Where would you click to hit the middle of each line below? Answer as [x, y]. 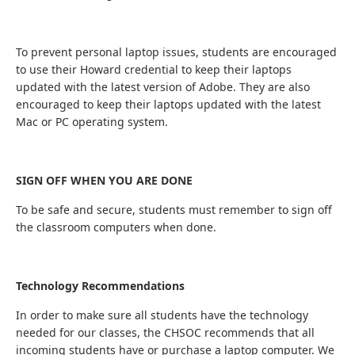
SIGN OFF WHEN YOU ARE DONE [104, 180]
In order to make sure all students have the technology [162, 315]
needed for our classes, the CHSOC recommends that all [165, 332]
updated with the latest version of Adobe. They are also [163, 87]
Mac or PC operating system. [92, 122]
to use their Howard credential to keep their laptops [154, 69]
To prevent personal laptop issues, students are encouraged [176, 52]
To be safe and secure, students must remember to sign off [174, 210]
